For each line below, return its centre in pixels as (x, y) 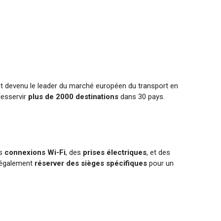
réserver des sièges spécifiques (91, 164)
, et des (159, 153)
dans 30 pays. (142, 97)
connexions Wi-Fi (35, 153)
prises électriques (115, 153)
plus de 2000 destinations (74, 97)
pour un (161, 164)
